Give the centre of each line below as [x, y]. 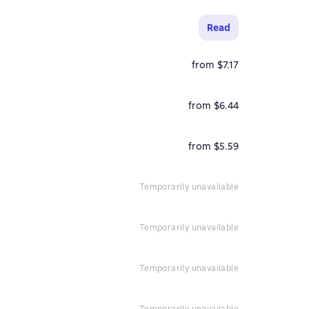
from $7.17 [215, 65]
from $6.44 [213, 106]
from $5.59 [213, 146]
